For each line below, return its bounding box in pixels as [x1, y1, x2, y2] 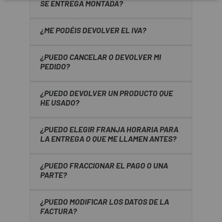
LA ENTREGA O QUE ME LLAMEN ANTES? [40, 134, 176, 143]
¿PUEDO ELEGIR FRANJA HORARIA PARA [40, 124, 178, 134]
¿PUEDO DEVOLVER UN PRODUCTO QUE [40, 88, 173, 98]
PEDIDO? [40, 61, 70, 71]
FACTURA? [40, 206, 77, 216]
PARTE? [40, 170, 67, 179]
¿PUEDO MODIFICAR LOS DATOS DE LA [40, 197, 169, 206]
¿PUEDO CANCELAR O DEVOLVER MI [40, 52, 161, 61]
